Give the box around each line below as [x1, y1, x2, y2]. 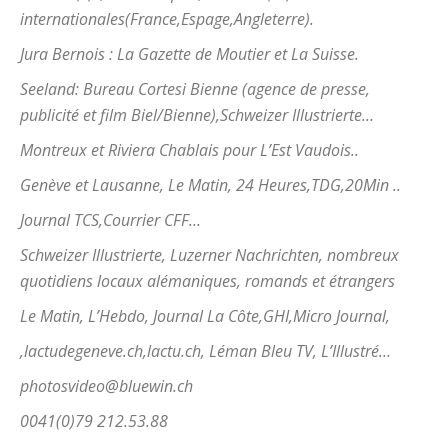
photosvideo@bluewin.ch [20, 375, 193, 397]
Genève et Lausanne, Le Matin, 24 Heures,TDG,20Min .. [20, 174, 401, 196]
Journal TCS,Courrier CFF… [20, 209, 201, 231]
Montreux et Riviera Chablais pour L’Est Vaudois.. [20, 139, 359, 161]
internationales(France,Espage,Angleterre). [20, 8, 314, 30]
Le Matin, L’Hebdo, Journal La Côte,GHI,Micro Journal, [20, 305, 390, 327]
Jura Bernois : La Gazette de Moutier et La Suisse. [20, 43, 359, 65]
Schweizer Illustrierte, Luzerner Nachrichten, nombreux [20, 244, 399, 266]
